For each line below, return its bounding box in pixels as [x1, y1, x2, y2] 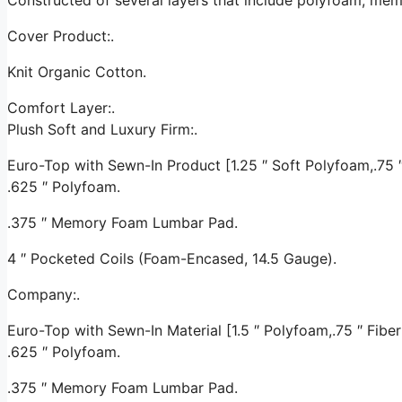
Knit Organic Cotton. [7, 62, 146, 81]
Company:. [7, 284, 80, 303]
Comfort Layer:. [7, 98, 115, 117]
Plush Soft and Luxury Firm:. [7, 119, 197, 138]
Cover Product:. [7, 26, 114, 45]
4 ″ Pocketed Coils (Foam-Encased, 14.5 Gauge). [7, 249, 336, 267]
